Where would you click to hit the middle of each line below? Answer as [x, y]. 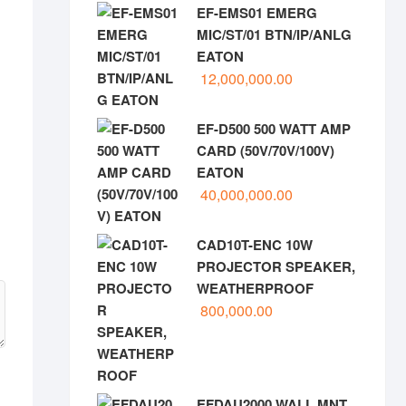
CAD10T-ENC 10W [255, 245]
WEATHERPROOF [255, 288]
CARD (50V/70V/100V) [266, 150]
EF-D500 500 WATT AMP [274, 129]
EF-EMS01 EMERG [257, 13]
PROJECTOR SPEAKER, [276, 266]
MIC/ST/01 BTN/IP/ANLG [274, 34]
